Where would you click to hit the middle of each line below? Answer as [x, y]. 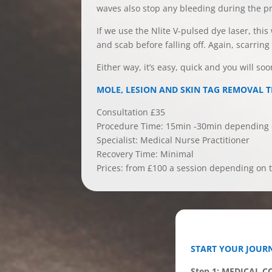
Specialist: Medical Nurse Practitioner [173, 140]
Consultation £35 [131, 112]
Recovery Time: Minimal [145, 154]
